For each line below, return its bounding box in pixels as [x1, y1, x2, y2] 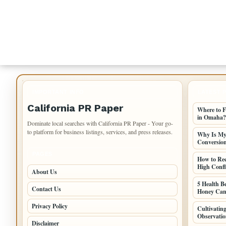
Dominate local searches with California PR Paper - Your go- [27, 119, 173, 127]
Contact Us [32, 185, 61, 193]
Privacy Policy [32, 202, 68, 210]
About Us [32, 167, 57, 176]
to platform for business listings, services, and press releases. [27, 128, 173, 136]
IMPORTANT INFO [32, 89, 84, 95]
